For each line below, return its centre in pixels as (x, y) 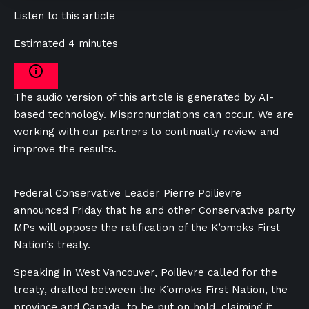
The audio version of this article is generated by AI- (144, 97)
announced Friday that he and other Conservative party (154, 210)
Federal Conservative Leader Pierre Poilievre (128, 193)
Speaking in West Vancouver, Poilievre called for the (146, 272)
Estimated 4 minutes (66, 43)
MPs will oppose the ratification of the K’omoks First (147, 228)
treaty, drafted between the (87, 290)
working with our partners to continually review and (146, 132)
